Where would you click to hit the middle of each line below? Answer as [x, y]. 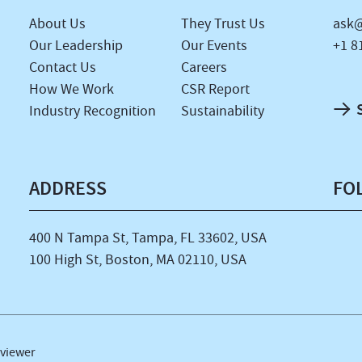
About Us [57, 24]
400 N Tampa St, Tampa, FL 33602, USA [147, 238]
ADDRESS [67, 188]
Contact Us [62, 67]
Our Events [214, 46]
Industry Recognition [92, 111]
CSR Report [215, 89]
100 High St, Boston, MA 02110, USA [137, 260]
